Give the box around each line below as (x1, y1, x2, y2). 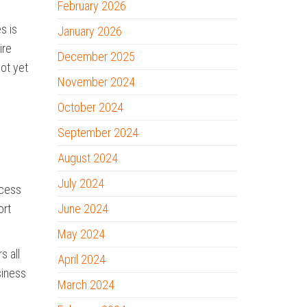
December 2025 (57, 49, 135, 64)
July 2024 (57, 176, 104, 191)
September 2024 (57, 125, 138, 140)
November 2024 (57, 75, 135, 89)
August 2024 (57, 151, 118, 165)
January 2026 (57, 24, 122, 38)
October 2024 (57, 100, 123, 114)
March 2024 (57, 278, 114, 292)
